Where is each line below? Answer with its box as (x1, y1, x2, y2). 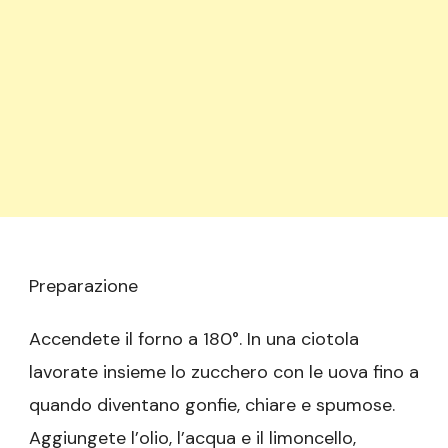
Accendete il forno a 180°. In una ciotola (29, 326, 359, 351)
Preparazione (29, 273, 138, 298)
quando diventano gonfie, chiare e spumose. (29, 392, 395, 417)
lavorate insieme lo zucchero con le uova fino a (29, 359, 419, 384)
